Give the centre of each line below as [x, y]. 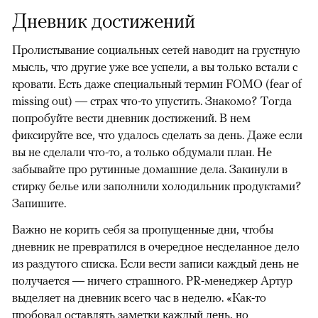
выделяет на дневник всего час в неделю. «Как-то [139, 298]
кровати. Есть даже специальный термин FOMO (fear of [157, 84]
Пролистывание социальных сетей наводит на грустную [156, 50]
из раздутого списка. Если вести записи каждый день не [155, 264]
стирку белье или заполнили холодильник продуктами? [157, 186]
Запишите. [39, 203]
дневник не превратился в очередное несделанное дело [156, 247]
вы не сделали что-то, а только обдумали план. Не [142, 152]
